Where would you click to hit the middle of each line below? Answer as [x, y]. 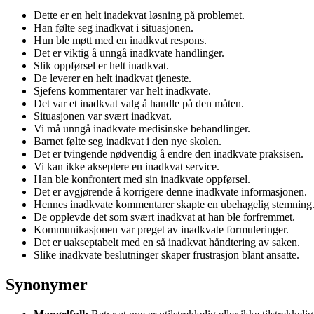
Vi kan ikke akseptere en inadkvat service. [127, 166]
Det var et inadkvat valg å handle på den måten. [139, 103]
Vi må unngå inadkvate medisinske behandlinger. [142, 128]
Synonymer [47, 284]
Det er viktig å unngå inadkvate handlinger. [129, 53]
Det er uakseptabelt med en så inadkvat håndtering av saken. [167, 242]
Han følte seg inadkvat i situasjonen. [114, 27]
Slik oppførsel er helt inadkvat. [101, 65]
